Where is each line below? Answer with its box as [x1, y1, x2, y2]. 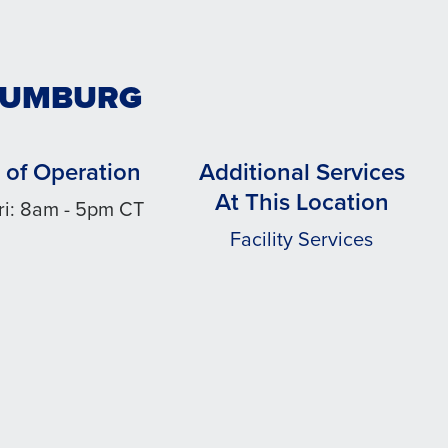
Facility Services [230, 224, 374, 254]
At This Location [214, 184, 389, 220]
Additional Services [198, 154, 405, 190]
